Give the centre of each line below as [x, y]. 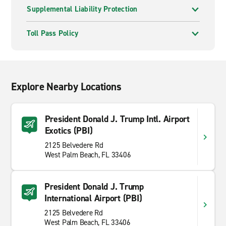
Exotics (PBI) [69, 131]
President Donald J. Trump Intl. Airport [117, 119]
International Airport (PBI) [93, 198]
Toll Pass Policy [53, 33]
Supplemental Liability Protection [82, 9]
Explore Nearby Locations [66, 87]
